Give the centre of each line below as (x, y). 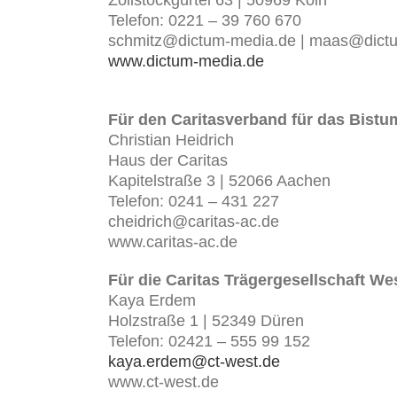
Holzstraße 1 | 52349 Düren (206, 321)
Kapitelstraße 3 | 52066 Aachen (219, 181)
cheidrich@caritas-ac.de (194, 222)
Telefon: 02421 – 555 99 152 (209, 342)
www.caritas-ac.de (173, 242)
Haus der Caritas (168, 161)
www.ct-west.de (163, 382)
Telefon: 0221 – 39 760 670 (205, 21)
